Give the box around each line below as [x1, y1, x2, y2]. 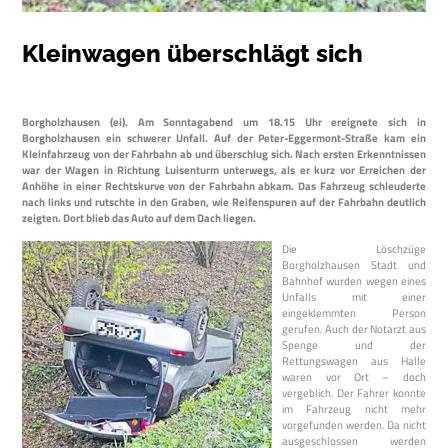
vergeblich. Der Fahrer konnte [282, 383, 426, 401]
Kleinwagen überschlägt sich [22, 39, 364, 69]
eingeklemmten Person [282, 303, 426, 321]
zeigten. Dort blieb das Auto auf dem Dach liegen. [22, 209, 257, 227]
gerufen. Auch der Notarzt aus [282, 319, 426, 337]
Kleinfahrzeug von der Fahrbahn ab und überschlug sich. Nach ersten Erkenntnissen [22, 145, 426, 163]
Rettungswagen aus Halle [282, 351, 426, 369]
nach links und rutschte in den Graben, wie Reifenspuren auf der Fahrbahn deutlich [22, 193, 426, 211]
